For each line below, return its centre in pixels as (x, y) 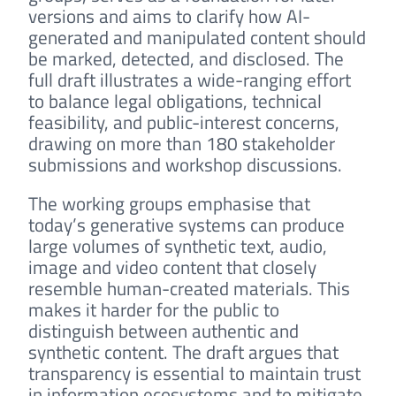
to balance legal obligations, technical (175, 100)
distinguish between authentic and (164, 331)
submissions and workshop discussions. (185, 164)
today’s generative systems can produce (187, 225)
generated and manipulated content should (197, 37)
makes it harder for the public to (154, 310)
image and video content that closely (172, 267)
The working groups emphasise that (169, 204)
